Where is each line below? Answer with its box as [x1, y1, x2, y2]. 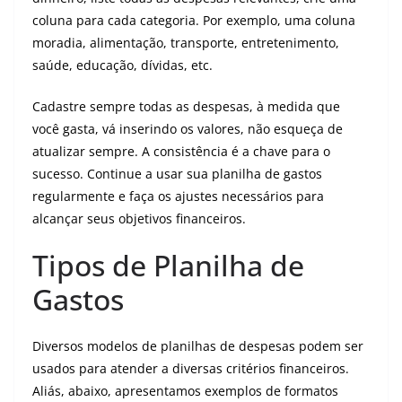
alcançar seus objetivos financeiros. [32, 210, 246, 227]
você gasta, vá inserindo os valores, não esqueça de [32, 120, 343, 137]
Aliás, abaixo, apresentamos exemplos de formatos [32, 382, 338, 399]
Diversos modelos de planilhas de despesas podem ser [32, 337, 363, 354]
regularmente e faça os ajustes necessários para [32, 188, 324, 205]
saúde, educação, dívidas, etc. [32, 57, 213, 74]
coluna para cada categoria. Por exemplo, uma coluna [32, 12, 355, 29]
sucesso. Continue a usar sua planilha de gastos [32, 165, 322, 182]
